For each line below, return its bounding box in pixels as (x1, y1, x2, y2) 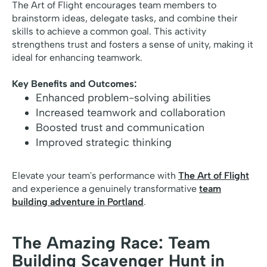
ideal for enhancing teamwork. (12, 52, 142, 64)
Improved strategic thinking (36, 136, 172, 150)
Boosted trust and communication (36, 121, 204, 135)
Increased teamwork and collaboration (36, 106, 225, 120)
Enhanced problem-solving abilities (36, 91, 211, 105)
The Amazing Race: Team (12, 232, 210, 253)
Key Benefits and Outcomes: (12, 78, 136, 90)
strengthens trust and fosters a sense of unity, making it (12, 39, 253, 51)
